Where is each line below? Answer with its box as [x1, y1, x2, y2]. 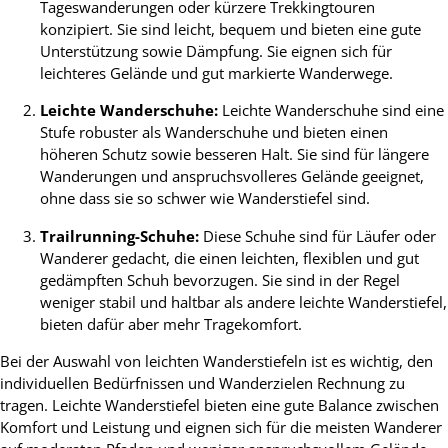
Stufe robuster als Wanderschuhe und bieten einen [40, 122, 388, 143]
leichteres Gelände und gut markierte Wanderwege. [40, 62, 393, 83]
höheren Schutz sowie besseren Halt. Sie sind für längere [40, 144, 429, 165]
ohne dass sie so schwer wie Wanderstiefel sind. [40, 188, 370, 209]
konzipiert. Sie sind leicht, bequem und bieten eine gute [40, 18, 421, 39]
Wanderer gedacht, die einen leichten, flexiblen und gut [40, 247, 419, 268]
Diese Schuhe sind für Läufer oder [199, 225, 436, 246]
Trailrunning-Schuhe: [40, 225, 199, 246]
